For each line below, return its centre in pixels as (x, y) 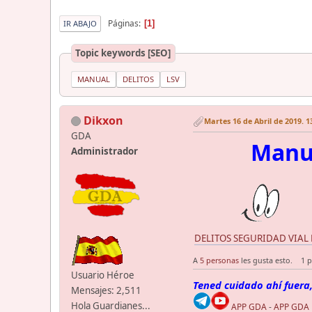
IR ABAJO (80, 24)
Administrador (104, 151)
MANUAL (94, 79)
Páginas (123, 23)
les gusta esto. (266, 260)
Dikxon (103, 120)
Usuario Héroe (103, 275)
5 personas (219, 260)
